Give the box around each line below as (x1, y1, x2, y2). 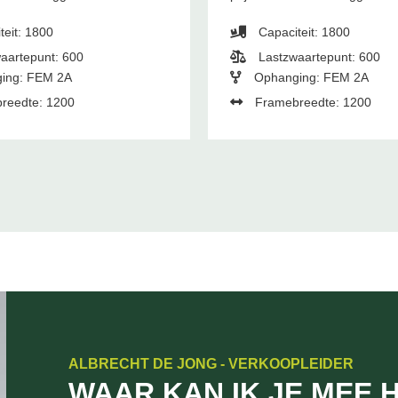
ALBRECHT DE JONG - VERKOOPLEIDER (68, 356, 354, 372)
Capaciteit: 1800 (254, 25, 350, 40)
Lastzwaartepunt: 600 (254, 50, 380, 65)
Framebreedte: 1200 (251, 95, 371, 110)
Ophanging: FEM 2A (250, 70, 369, 85)
